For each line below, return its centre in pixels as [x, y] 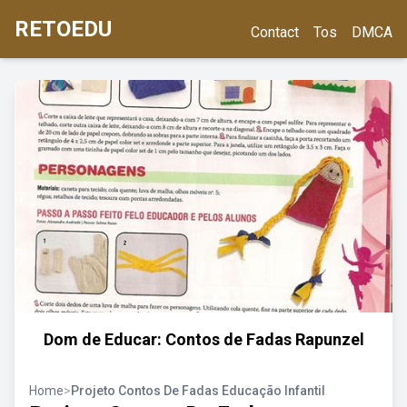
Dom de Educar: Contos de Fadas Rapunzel [203, 339]
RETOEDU [63, 29]
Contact [275, 32]
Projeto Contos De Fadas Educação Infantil [198, 391]
